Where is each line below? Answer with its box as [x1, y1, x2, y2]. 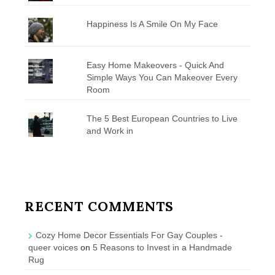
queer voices [28, 242, 78, 252]
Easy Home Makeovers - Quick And [86, 60, 224, 70]
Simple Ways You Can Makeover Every [86, 72, 238, 82]
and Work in [86, 125, 136, 136]
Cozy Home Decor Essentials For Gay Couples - [36, 230, 223, 240]
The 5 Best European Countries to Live [86, 113, 238, 123]
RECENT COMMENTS [25, 197, 174, 215]
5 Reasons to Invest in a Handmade [93, 242, 232, 252]
